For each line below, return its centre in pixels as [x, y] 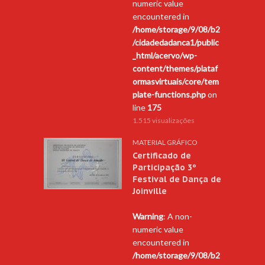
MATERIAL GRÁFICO [165, 142]
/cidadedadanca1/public [176, 42]
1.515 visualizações [164, 120]
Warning [148, 216]
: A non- [178, 216]
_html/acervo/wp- [165, 55]
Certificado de [162, 155]
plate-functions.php [169, 94]
